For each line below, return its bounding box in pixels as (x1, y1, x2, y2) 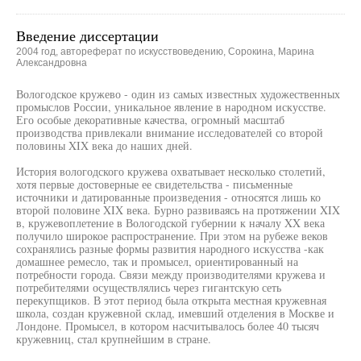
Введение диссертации (16, 26, 159, 45)
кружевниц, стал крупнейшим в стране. (16, 331, 211, 346)
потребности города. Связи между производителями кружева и (16, 267, 326, 282)
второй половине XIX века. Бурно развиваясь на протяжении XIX (16, 202, 340, 218)
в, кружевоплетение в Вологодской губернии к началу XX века (16, 215, 325, 230)
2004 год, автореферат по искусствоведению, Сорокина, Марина (16, 46, 314, 57)
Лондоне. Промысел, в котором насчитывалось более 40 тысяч (16, 318, 319, 334)
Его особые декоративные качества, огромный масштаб (16, 112, 284, 127)
